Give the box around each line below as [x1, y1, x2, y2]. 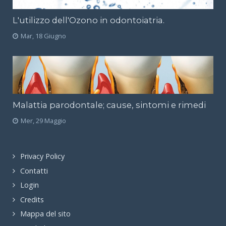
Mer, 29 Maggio [21, 116, 66, 126]
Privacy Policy [20, 151, 65, 161]
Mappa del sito [20, 209, 71, 219]
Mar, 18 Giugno [21, 31, 66, 41]
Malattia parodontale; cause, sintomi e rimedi [13, 100, 206, 110]
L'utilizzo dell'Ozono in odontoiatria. [13, 15, 164, 26]
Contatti [20, 165, 48, 176]
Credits [20, 194, 44, 204]
